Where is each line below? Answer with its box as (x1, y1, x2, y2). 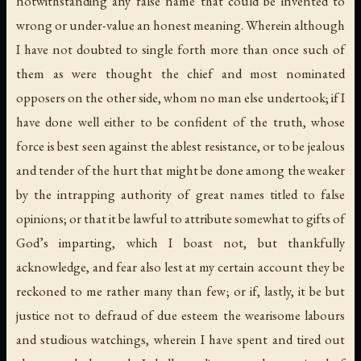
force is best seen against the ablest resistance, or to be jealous (16, 137, 345, 156)
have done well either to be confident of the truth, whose (16, 113, 345, 131)
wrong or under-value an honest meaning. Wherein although (16, 16, 345, 35)
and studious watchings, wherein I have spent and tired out (16, 330, 345, 349)
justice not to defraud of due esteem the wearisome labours (16, 306, 345, 325)
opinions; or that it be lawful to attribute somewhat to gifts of (16, 210, 345, 228)
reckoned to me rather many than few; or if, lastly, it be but (16, 282, 345, 301)
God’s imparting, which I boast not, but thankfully (16, 234, 345, 252)
